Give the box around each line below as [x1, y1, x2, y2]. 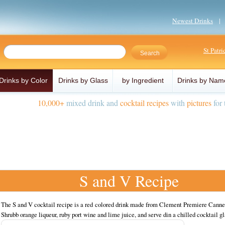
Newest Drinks [172, 16, 213, 25]
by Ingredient [122, 76, 164, 84]
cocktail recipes [120, 97, 169, 108]
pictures [187, 97, 211, 108]
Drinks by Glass [58, 76, 108, 84]
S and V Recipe [79, 170, 179, 191]
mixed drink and [64, 97, 120, 108]
